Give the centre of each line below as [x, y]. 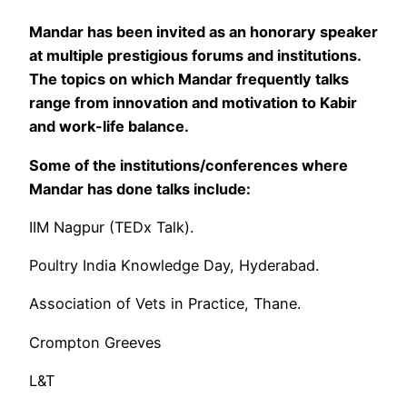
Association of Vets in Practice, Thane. [165, 304]
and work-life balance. [109, 127]
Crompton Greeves [95, 342]
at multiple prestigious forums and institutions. [195, 56]
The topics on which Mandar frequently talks [189, 79]
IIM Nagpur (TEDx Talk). [111, 227]
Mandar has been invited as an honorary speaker [203, 32]
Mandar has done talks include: [140, 189]
